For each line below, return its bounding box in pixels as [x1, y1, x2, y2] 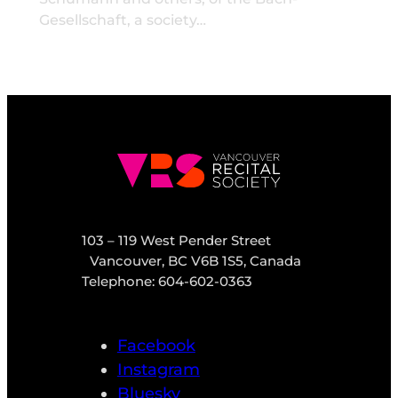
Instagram [116, 360, 200, 380]
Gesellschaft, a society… [38, 11, 206, 28]
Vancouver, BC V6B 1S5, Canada [81, 252, 309, 270]
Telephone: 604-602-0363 [81, 273, 252, 291]
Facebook [116, 336, 195, 356]
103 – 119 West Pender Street [81, 232, 271, 250]
